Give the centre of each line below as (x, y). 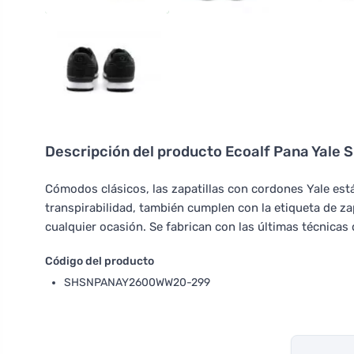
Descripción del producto (135, 151)
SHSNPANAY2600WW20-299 (137, 282)
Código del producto (100, 261)
